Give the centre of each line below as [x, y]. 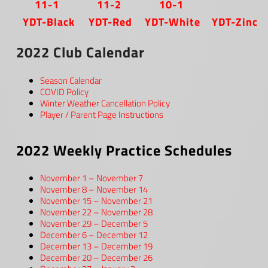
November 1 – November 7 [92, 178]
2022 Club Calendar [80, 52]
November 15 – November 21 [96, 201]
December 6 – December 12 [94, 235]
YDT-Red [110, 22]
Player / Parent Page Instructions [102, 114]
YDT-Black [48, 22]
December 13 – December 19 [96, 246]
